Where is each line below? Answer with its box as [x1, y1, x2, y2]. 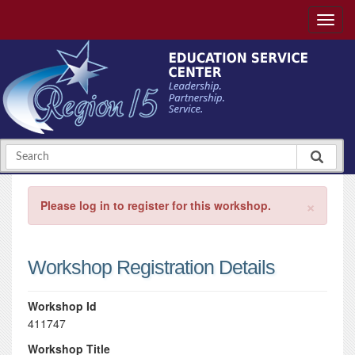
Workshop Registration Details [28, 256, 275, 278]
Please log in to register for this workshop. [40, 197, 271, 213]
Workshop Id [28, 298, 97, 314]
